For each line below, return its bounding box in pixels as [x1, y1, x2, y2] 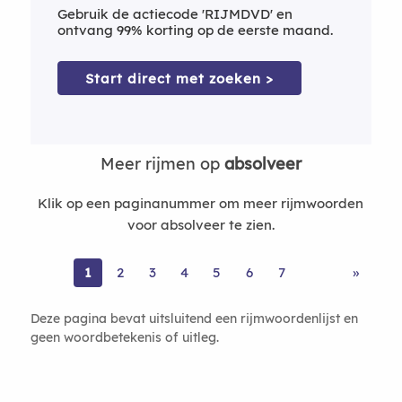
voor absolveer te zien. [127, 216, 275, 233]
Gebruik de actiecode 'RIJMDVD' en [57, 5, 293, 22]
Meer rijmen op [100, 153, 224, 174]
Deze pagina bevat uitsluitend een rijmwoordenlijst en [30, 310, 358, 326]
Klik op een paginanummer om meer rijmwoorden [38, 195, 364, 212]
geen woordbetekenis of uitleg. [30, 328, 219, 345]
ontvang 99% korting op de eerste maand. [57, 22, 333, 39]
